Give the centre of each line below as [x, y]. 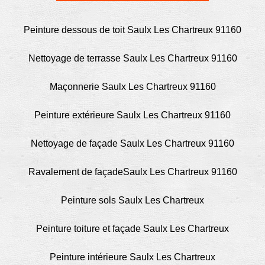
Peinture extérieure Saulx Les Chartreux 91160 [132, 115]
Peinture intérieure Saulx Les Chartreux [132, 257]
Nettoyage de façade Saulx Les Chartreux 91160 [132, 143]
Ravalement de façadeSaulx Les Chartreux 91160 [132, 172]
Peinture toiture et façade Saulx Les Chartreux [132, 229]
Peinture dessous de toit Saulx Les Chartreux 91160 [132, 30]
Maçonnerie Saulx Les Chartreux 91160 [132, 87]
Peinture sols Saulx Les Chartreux [132, 200]
